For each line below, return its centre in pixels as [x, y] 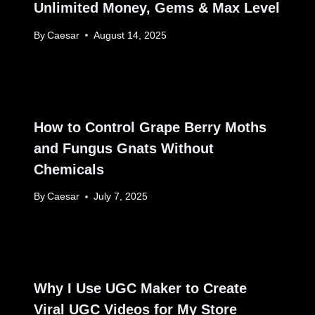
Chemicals [69, 169]
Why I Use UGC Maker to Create [140, 289]
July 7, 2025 [121, 197]
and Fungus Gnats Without [124, 148]
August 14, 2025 [130, 35]
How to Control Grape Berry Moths [150, 127]
